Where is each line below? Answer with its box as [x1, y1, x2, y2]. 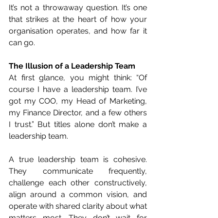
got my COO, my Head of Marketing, [9, 96, 147, 106]
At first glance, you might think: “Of [9, 73, 147, 82]
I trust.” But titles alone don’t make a [9, 120, 147, 129]
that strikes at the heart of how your [9, 15, 147, 24]
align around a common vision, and [9, 190, 147, 199]
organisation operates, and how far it [9, 26, 147, 36]
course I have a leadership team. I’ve [9, 85, 147, 94]
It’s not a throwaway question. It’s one [9, 3, 147, 12]
